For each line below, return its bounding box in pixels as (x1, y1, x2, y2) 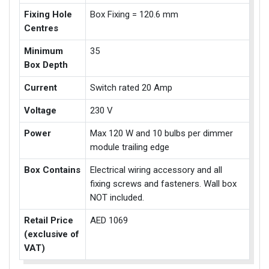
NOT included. (90, 192, 145, 203)
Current (24, 82, 58, 93)
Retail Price (24, 214, 74, 226)
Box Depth (24, 59, 68, 70)
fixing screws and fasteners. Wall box (90, 178, 237, 189)
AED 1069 (90, 214, 128, 226)
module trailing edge (90, 141, 170, 153)
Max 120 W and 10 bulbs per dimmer (90, 127, 234, 139)
